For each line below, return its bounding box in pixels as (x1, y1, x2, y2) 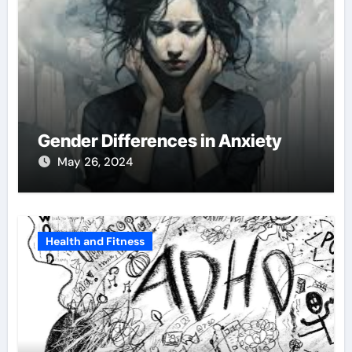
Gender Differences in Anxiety (37, 130, 281, 151)
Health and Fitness (45, 233, 145, 248)
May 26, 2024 (57, 153, 133, 170)
